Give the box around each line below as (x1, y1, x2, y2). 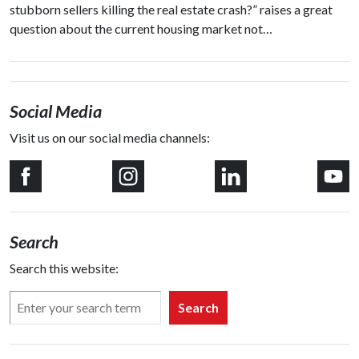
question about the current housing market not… (10, 20, 272, 36)
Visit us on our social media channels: (10, 129, 210, 145)
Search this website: (10, 260, 119, 276)
